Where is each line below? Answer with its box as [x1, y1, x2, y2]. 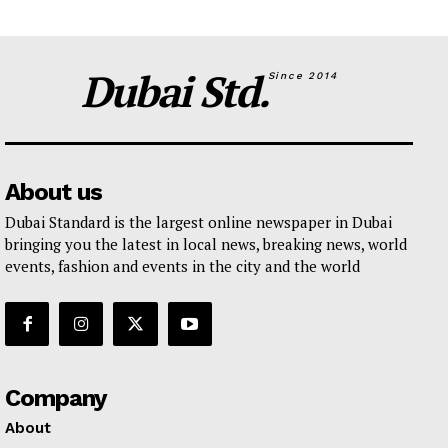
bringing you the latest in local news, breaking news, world [5, 233, 407, 254]
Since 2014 [267, 69, 338, 81]
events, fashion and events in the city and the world [5, 255, 360, 276]
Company [5, 383, 107, 412]
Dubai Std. [80, 62, 268, 119]
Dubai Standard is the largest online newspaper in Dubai [5, 211, 392, 232]
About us [5, 177, 102, 206]
